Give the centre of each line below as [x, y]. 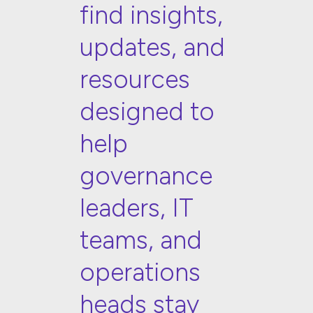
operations [140, 272]
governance [146, 175]
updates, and [153, 47]
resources [135, 79]
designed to [147, 111]
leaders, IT [137, 208]
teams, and [141, 240]
